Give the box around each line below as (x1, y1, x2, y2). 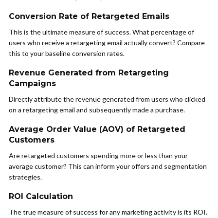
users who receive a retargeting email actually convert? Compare (9, 38, 205, 47)
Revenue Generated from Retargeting (9, 68, 169, 78)
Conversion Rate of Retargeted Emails (9, 12, 169, 21)
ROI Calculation (9, 192, 73, 201)
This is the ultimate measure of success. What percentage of (9, 28, 194, 36)
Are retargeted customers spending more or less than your (9, 151, 188, 160)
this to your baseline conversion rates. (9, 49, 125, 58)
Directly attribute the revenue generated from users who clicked (9, 95, 205, 104)
